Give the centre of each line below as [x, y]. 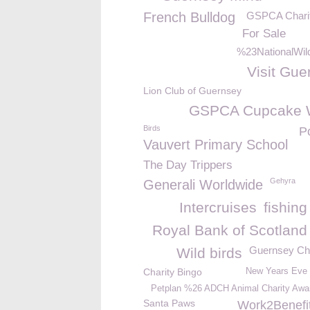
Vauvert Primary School [216, 145]
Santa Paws [169, 303]
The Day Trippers [188, 165]
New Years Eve [276, 271]
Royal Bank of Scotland [230, 230]
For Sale [264, 34]
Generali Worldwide [203, 185]
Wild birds [209, 253]
